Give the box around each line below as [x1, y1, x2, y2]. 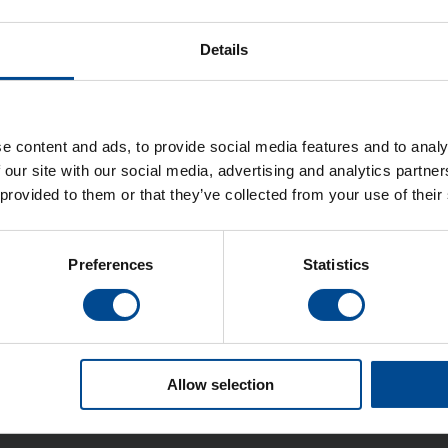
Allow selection [167, 376, 275, 394]
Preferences [68, 256, 154, 274]
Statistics [303, 256, 369, 274]
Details [199, 41, 249, 59]
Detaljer [206, 270, 256, 290]
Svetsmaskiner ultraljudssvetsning [49, 167, 372, 192]
